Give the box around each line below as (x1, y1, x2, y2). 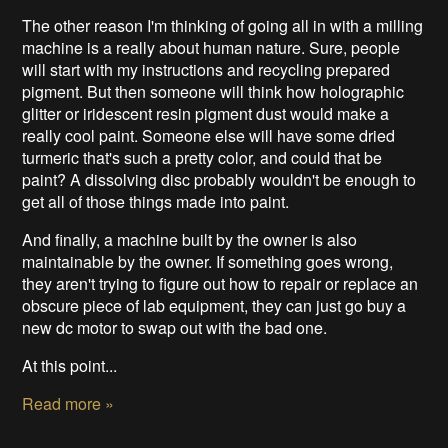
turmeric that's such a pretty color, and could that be (22, 145, 383, 169)
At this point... (22, 353, 118, 377)
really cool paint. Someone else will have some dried (22, 123, 396, 147)
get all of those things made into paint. (22, 189, 290, 213)
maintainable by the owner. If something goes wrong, (22, 249, 394, 273)
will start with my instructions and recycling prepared (22, 57, 391, 81)
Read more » (22, 391, 115, 415)
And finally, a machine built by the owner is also (22, 227, 358, 251)
